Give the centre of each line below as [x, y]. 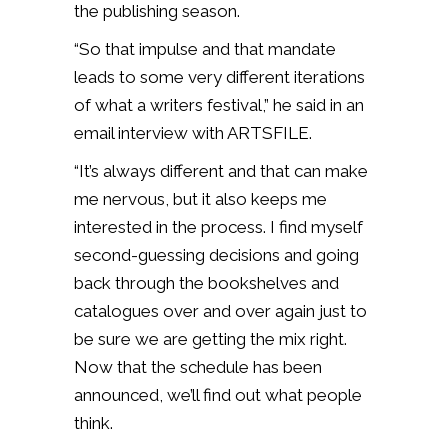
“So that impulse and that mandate [205, 48]
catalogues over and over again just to [220, 310]
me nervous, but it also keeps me [200, 198]
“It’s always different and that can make [221, 170]
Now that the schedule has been [198, 366]
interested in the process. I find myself [218, 226]
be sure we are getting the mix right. [210, 338]
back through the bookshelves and [206, 282]
